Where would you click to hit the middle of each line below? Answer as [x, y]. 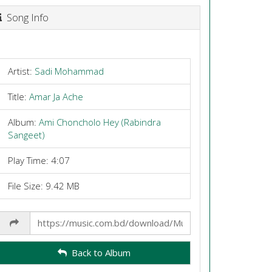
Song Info [25, 17]
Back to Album [99, 253]
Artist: [21, 71]
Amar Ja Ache [56, 96]
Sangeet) [26, 134]
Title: [18, 96]
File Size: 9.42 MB [43, 185]
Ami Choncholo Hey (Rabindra [100, 122]
